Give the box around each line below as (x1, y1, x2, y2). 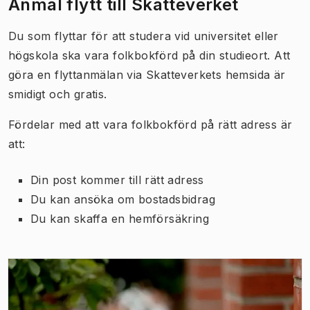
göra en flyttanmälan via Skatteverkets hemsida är (8, 67, 286, 82)
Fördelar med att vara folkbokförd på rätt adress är (8, 117, 293, 131)
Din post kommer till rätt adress (30, 172, 204, 187)
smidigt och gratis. (8, 86, 111, 101)
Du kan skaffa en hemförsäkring (30, 211, 209, 226)
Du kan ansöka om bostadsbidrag (30, 192, 215, 206)
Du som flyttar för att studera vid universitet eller (8, 28, 279, 43)
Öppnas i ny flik (12, 260, 98, 275)
